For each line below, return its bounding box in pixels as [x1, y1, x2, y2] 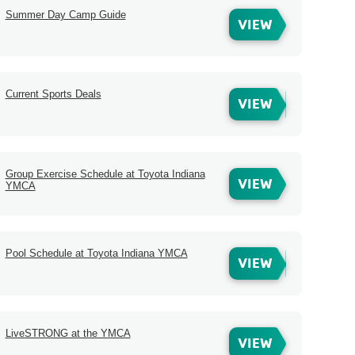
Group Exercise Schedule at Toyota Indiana [5, 167, 205, 180]
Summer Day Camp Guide [5, 8, 126, 21]
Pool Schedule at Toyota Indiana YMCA [5, 247, 188, 260]
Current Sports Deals [5, 88, 101, 101]
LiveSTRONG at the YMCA [5, 326, 131, 339]
